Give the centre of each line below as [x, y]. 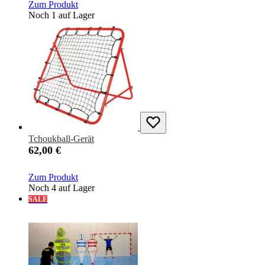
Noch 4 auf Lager [62, 188]
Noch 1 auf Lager [62, 15]
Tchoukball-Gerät [61, 139]
